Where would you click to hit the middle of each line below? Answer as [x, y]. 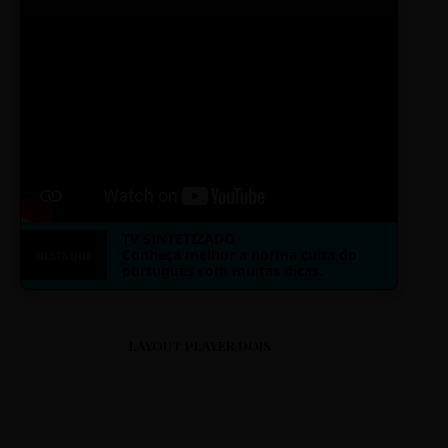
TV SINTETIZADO [178, 239]
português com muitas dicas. [222, 271]
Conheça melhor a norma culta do [239, 255]
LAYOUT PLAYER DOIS [199, 346]
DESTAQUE [64, 255]
